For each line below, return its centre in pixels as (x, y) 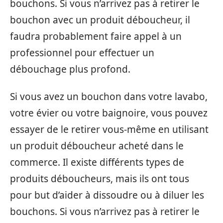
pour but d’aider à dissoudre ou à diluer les (107, 195)
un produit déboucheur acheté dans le (97, 146)
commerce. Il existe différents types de (97, 163)
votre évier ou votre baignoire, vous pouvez (109, 113)
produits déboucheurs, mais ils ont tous (100, 179)
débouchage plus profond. (70, 69)
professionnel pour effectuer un (82, 53)
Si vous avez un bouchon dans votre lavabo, (109, 97)
